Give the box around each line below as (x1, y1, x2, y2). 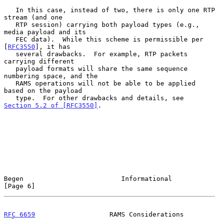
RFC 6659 (4, 210, 35, 218)
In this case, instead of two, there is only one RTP (4, 6, 16, 14)
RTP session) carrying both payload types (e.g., (4, 21, 16, 28)
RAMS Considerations (35, 210, 184, 218)
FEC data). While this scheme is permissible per (4, 35, 16, 43)
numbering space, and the (4, 72, 98, 80)
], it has (35, 43, 70, 50)
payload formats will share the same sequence (4, 65, 16, 72)
